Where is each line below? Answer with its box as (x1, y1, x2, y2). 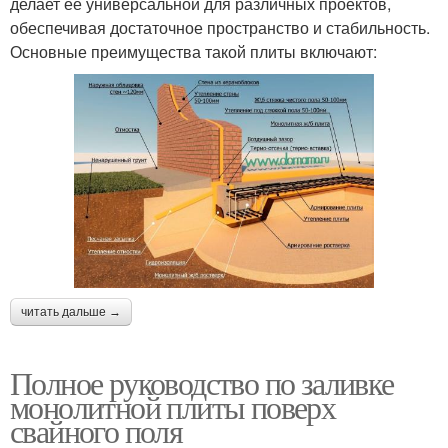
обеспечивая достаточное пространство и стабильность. (10, 15, 430, 39)
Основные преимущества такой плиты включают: (10, 39, 377, 63)
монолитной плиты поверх (10, 384, 336, 428)
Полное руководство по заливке (10, 360, 394, 404)
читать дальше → (21, 304, 121, 319)
